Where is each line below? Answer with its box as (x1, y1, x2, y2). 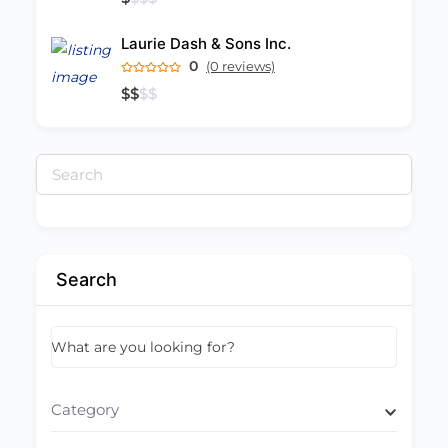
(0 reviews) (206, 58, 275, 74)
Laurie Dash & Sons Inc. (121, 34, 291, 53)
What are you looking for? (51, 337, 235, 356)
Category (51, 400, 119, 419)
